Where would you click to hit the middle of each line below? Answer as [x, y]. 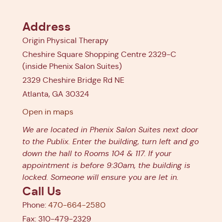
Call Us [42, 191]
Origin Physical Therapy [65, 40]
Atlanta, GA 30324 [56, 94]
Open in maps [48, 111]
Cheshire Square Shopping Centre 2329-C [99, 54]
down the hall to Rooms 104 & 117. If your [97, 153]
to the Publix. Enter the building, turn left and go [111, 141]
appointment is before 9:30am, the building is [106, 165]
